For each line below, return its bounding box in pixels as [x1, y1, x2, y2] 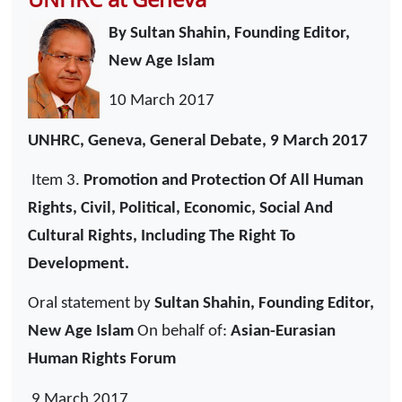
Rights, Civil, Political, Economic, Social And [28, 199, 333, 217]
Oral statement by [28, 295, 154, 313]
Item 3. [31, 171, 83, 189]
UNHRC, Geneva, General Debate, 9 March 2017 [28, 132, 368, 150]
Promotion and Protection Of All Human [83, 171, 363, 189]
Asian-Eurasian [231, 323, 336, 341]
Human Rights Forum [28, 351, 176, 369]
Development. [28, 255, 129, 273]
